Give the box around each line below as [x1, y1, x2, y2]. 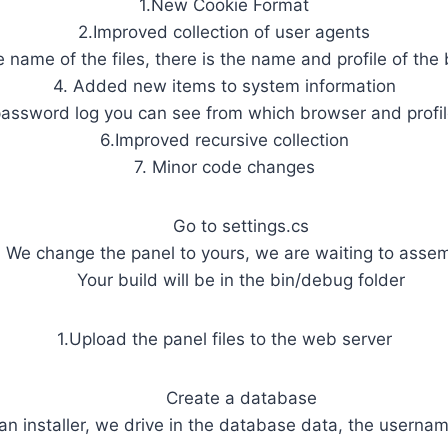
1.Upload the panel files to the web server [56, 329, 392, 350]
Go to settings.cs [173, 216, 309, 237]
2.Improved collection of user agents [78, 22, 370, 43]
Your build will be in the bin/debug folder [77, 270, 405, 291]
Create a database [165, 388, 317, 409]
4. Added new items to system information [52, 76, 396, 97]
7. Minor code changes [133, 157, 315, 178]
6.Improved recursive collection [99, 130, 349, 151]
